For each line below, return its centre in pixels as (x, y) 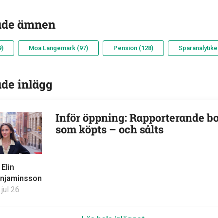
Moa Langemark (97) (58, 48)
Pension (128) (133, 48)
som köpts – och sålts (109, 129)
